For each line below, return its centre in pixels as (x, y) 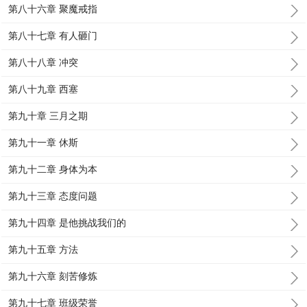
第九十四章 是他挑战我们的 (67, 223)
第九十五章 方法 (44, 249)
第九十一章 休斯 (44, 143)
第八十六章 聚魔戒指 (53, 9)
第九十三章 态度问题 (53, 196)
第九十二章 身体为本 (53, 169)
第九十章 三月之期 (48, 116)
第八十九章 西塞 (44, 89)
